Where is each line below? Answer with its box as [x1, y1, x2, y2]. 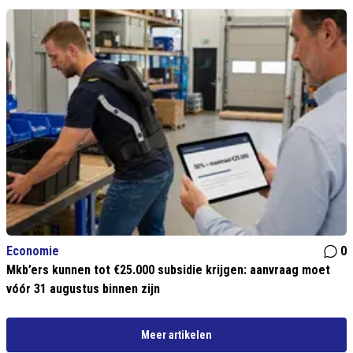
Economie [6, 243, 59, 259]
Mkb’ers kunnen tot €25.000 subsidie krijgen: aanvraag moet [6, 262, 330, 278]
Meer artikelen [141, 329, 212, 342]
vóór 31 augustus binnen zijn [6, 281, 160, 297]
